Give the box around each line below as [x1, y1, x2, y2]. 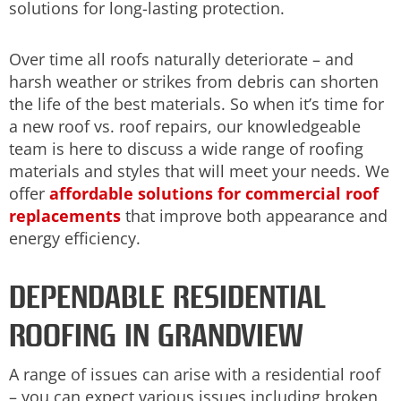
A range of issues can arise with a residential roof [9, 363, 380, 386]
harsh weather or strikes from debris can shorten [9, 70, 379, 92]
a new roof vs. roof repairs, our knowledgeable [9, 115, 361, 137]
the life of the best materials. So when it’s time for [9, 92, 384, 115]
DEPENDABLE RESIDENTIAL [9, 277, 326, 317]
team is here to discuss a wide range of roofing [9, 137, 363, 159]
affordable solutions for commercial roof [49, 182, 379, 204]
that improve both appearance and [121, 204, 388, 226]
